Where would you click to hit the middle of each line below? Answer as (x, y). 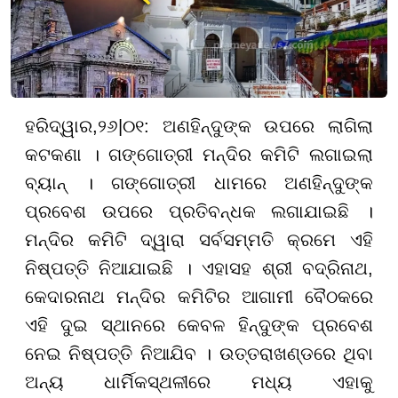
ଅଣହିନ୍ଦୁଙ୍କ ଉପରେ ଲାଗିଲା (268, 126)
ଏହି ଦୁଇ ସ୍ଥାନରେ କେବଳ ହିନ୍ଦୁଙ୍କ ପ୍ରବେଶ (199, 325)
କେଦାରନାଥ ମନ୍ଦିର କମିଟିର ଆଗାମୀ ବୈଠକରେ (199, 296)
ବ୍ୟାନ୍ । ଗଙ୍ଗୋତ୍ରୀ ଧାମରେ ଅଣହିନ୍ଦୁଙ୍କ (199, 183)
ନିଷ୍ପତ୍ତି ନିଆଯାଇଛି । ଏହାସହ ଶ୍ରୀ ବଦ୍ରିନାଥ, (199, 268)
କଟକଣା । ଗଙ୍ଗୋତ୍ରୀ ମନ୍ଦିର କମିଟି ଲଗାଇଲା (199, 154)
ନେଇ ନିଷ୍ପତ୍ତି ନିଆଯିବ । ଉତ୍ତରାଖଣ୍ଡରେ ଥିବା (199, 353)
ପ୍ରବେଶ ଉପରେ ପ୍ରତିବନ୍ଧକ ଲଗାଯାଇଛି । (199, 211)
